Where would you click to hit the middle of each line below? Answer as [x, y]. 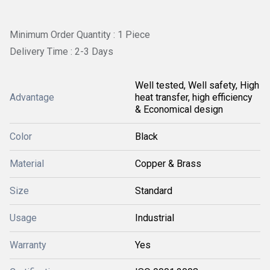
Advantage [32, 97]
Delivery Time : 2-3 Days [61, 51]
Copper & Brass [168, 163]
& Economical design [179, 109]
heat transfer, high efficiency [194, 97]
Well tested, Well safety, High [197, 85]
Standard [154, 190]
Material [27, 163]
